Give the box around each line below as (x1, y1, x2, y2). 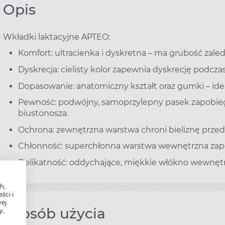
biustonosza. (18, 108, 68, 119)
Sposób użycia (3, 204, 105, 222)
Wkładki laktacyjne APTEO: (3, 32, 110, 42)
